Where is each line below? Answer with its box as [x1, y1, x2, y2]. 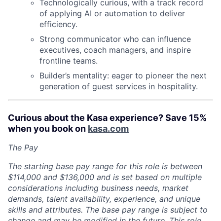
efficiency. [39, 19, 77, 29]
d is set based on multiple [106, 172, 202, 182]
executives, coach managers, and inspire [39, 44, 191, 55]
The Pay [8, 142, 38, 152]
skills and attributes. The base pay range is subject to [8, 204, 208, 215]
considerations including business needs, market [8, 183, 188, 193]
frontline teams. [39, 55, 98, 66]
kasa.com [88, 123, 129, 134]
